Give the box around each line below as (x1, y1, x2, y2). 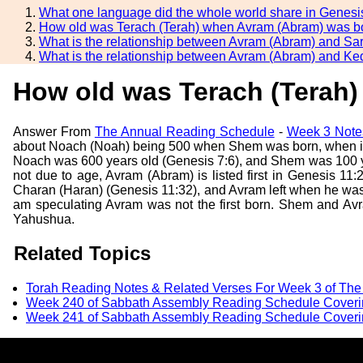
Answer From (13, 124, 95, 139)
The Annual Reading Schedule (94, 124, 275, 139)
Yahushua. (13, 211, 75, 226)
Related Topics (13, 242, 151, 265)
